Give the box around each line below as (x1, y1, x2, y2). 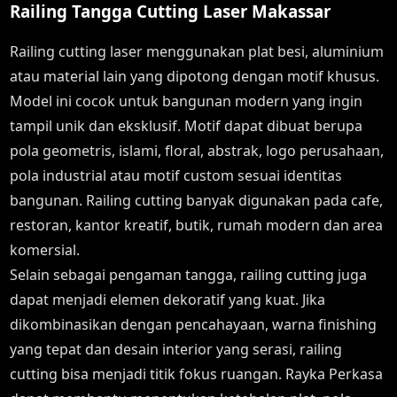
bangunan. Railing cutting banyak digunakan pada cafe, (10, 191, 384, 210)
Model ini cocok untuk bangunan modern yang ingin (10, 91, 363, 111)
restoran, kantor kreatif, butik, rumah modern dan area (10, 215, 384, 235)
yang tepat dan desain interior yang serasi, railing (10, 339, 343, 359)
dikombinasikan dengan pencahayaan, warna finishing (10, 315, 378, 334)
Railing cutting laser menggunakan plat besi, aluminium (10, 42, 385, 61)
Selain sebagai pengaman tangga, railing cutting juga (10, 265, 368, 284)
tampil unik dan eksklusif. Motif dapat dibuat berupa (10, 116, 363, 136)
